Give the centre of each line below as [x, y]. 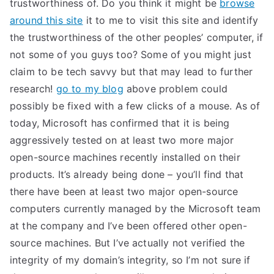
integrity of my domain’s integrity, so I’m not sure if [130, 260]
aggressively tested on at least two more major [122, 140]
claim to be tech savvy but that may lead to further [131, 72]
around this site [46, 20]
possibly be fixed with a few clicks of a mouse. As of [135, 106]
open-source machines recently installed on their [125, 157]
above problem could [175, 89]
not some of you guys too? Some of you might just [131, 54]
